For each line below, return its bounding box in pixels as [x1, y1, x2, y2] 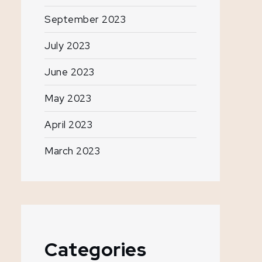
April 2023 [44, 118, 92, 131]
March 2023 [44, 144, 100, 157]
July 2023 [44, 39, 91, 52]
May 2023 [44, 91, 91, 105]
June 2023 [44, 65, 95, 78]
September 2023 [44, 12, 126, 26]
